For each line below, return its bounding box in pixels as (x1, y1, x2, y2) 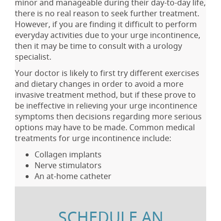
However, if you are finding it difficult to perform (15, 18, 197, 30)
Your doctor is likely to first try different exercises (15, 67, 199, 78)
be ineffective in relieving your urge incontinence (15, 100, 197, 111)
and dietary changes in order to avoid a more (15, 78, 184, 89)
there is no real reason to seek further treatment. (15, 7, 199, 19)
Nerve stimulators (35, 160, 102, 171)
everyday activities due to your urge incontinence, (15, 29, 200, 40)
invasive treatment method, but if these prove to (15, 89, 196, 100)
